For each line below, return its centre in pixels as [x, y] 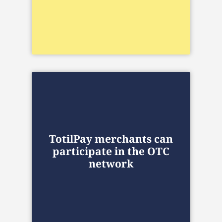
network [111, 163]
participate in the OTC [111, 151]
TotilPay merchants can [111, 139]
